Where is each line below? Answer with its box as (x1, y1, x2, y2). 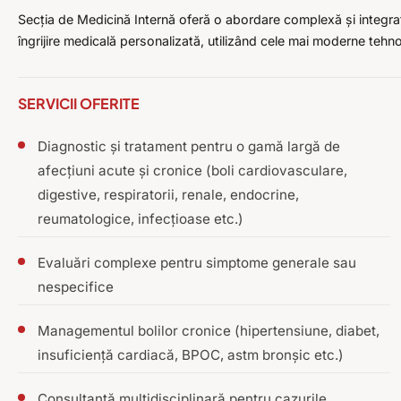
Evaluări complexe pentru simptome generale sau (38, 254, 356, 272)
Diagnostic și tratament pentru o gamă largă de (38, 138, 340, 156)
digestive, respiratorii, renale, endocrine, (38, 186, 299, 204)
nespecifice (38, 278, 114, 296)
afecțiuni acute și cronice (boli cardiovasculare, (38, 162, 347, 180)
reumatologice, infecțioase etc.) (38, 210, 243, 228)
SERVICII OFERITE (18, 94, 140, 114)
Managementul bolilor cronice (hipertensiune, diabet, (38, 322, 380, 340)
